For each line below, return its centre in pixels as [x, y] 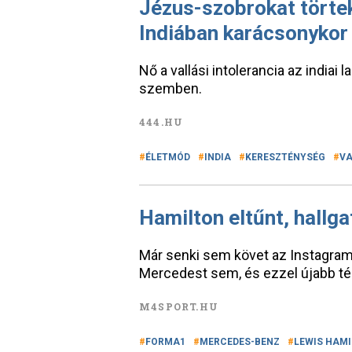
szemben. [170, 88]
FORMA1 [165, 342]
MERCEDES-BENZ [240, 342]
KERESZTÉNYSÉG [285, 157]
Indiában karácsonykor [244, 33]
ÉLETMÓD [168, 157]
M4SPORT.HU [179, 306]
